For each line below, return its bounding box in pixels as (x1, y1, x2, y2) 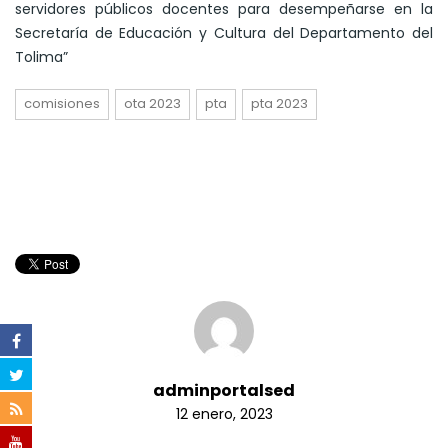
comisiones (24, 94, 100, 114)
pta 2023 (251, 94, 308, 114)
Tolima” (15, 47, 68, 68)
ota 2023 (124, 94, 181, 114)
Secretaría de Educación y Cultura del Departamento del (15, 23, 433, 44)
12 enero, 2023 (175, 403, 273, 424)
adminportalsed (153, 378, 295, 402)
